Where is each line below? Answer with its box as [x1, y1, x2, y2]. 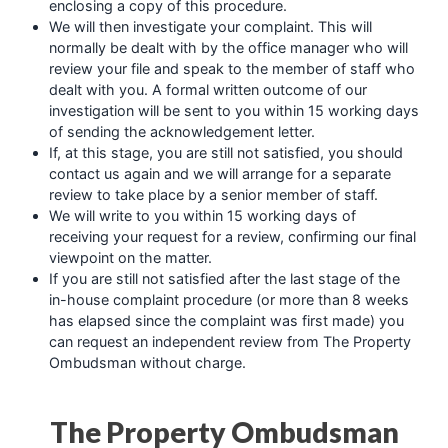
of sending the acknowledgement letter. [48, 122, 315, 140]
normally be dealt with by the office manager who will [48, 38, 408, 56]
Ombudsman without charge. [48, 353, 246, 371]
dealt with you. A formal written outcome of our [48, 80, 367, 98]
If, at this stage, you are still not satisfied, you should [48, 143, 403, 161]
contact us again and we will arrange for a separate [48, 164, 391, 182]
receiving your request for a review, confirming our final [48, 227, 416, 245]
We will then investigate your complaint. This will [48, 17, 372, 35]
